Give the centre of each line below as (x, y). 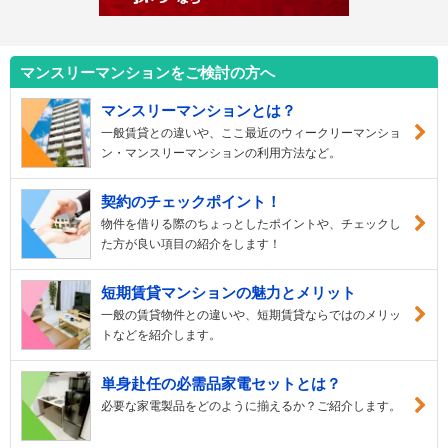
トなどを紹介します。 (161, 334)
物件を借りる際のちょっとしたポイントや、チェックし (251, 223)
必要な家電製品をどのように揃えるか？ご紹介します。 (251, 405)
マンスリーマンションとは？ (198, 110)
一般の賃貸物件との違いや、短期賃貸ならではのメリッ (251, 314)
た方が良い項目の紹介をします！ (191, 243)
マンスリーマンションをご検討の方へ (147, 72)
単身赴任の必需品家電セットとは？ (221, 383)
